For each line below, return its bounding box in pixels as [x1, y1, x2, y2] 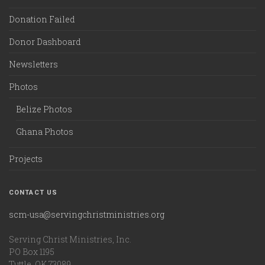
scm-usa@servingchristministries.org [9, 209, 164, 220]
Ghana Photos [16, 126, 73, 137]
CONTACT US [9, 189, 57, 196]
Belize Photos [16, 104, 72, 115]
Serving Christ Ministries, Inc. [9, 234, 131, 245]
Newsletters [9, 59, 58, 70]
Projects [9, 153, 43, 164]
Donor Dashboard [9, 36, 81, 47]
